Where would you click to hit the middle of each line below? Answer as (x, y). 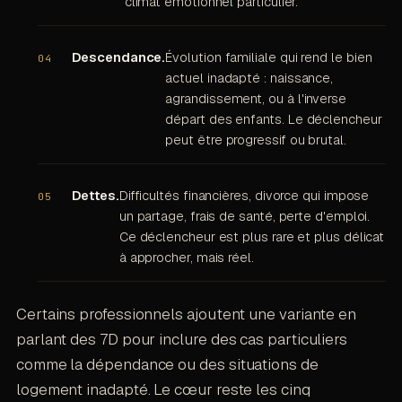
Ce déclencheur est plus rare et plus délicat (252, 237)
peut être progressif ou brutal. (256, 140)
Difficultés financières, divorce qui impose (244, 196)
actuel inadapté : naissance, (249, 78)
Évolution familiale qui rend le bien (269, 57)
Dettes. (96, 196)
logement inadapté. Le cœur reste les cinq (163, 390)
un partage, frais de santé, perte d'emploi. (245, 216)
